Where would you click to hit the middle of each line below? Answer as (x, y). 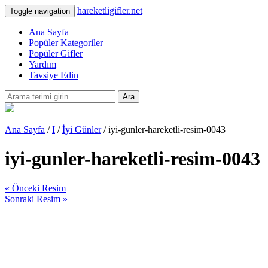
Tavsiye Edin (54, 75)
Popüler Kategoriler (66, 43)
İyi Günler (82, 130)
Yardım (42, 64)
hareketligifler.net (110, 10)
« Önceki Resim (35, 188)
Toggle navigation (40, 11)
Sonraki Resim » (36, 199)
